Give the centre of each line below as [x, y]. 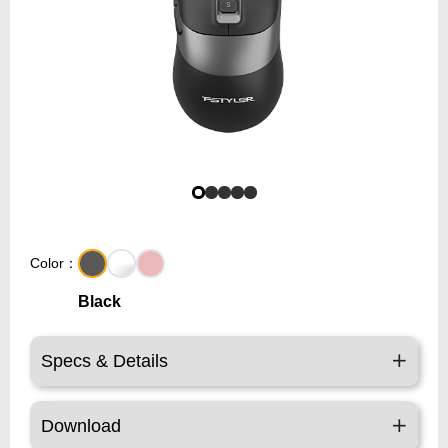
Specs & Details [104, 361]
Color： [54, 263]
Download [81, 426]
